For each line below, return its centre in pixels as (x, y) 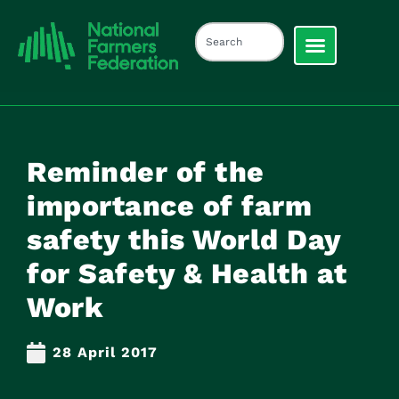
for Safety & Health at (187, 273)
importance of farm (169, 205)
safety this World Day (184, 239)
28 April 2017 (105, 352)
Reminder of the (146, 171)
